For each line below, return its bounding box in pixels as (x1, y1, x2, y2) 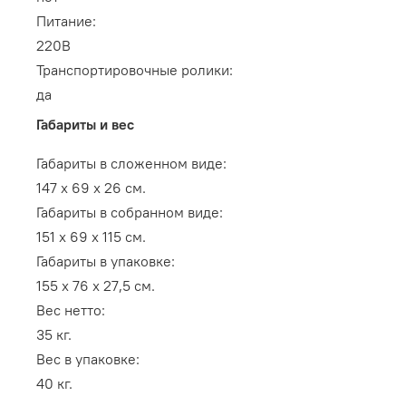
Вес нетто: (36, 301, 105, 320)
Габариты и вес (36, 115, 134, 134)
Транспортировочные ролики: (36, 61, 233, 80)
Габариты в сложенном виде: (36, 154, 227, 173)
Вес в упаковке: (36, 350, 140, 369)
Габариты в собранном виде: (36, 203, 223, 222)
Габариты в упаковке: (36, 252, 175, 271)
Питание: (36, 12, 96, 31)
